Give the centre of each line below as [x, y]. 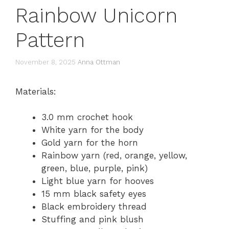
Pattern [50, 40]
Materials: [36, 91]
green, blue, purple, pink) [95, 168]
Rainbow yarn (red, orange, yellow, [114, 155]
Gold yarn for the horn [90, 143]
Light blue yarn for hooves [98, 181]
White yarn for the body [93, 130]
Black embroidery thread [94, 207]
